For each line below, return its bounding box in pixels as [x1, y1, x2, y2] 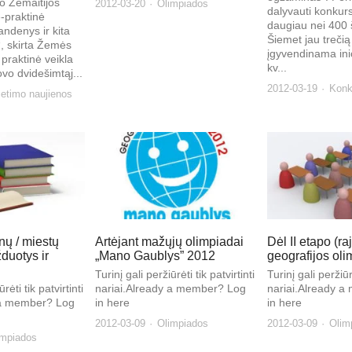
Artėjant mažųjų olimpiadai [95, 235, 244, 249]
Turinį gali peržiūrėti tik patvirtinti [95, 268, 255, 281]
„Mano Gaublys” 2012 [95, 249, 216, 263]
